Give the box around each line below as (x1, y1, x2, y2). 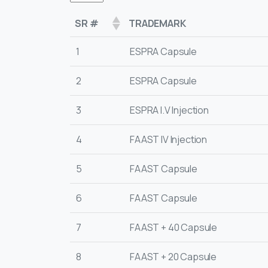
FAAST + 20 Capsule (130, 250, 217, 264)
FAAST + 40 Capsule (130, 221, 218, 234)
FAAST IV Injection (130, 133, 208, 147)
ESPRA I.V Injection (130, 103, 209, 117)
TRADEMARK (129, 17, 186, 31)
